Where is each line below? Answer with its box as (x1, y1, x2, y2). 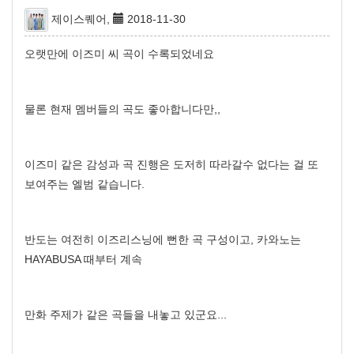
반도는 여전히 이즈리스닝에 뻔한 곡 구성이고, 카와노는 (24, 233, 301, 246)
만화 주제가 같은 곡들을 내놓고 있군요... (24, 308, 227, 321)
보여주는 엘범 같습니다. (24, 178, 145, 190)
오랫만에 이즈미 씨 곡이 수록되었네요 (24, 47, 214, 60)
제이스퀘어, (48, 12, 113, 25)
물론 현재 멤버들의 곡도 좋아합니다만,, (24, 103, 220, 115)
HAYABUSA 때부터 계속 (24, 253, 142, 265)
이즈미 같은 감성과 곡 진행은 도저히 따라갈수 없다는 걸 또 (24, 158, 318, 171)
